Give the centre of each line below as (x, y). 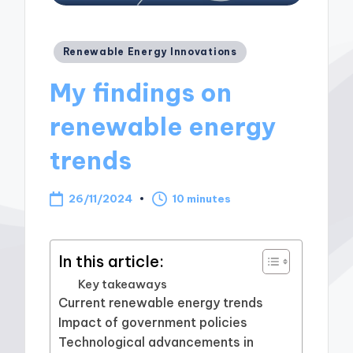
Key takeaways (123, 284)
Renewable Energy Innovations (150, 51)
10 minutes (202, 199)
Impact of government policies (153, 322)
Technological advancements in (156, 342)
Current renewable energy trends (161, 302)
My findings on (141, 93)
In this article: (111, 261)
